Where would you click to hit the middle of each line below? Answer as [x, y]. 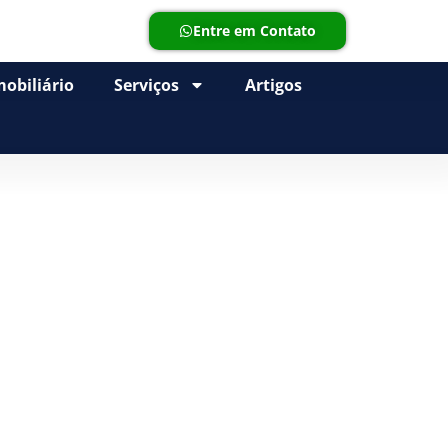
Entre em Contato [254, 30]
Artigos [274, 85]
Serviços [147, 85]
